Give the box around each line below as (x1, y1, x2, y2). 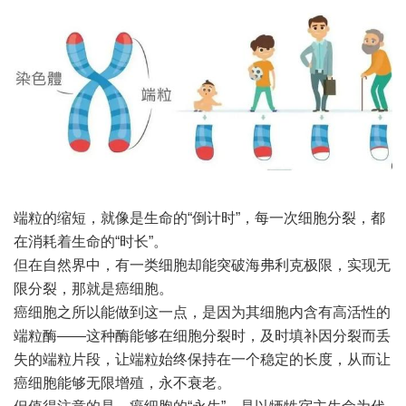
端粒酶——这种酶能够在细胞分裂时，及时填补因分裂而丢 (14, 328, 391, 344)
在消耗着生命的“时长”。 (14, 234, 168, 250)
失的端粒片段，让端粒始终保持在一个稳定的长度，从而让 (14, 352, 391, 368)
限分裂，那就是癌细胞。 (14, 281, 173, 297)
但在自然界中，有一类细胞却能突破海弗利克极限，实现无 (14, 257, 391, 274)
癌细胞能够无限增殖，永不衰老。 (14, 375, 231, 391)
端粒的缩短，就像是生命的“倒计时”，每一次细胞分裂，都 (14, 210, 385, 227)
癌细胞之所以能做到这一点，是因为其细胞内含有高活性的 (14, 304, 391, 321)
